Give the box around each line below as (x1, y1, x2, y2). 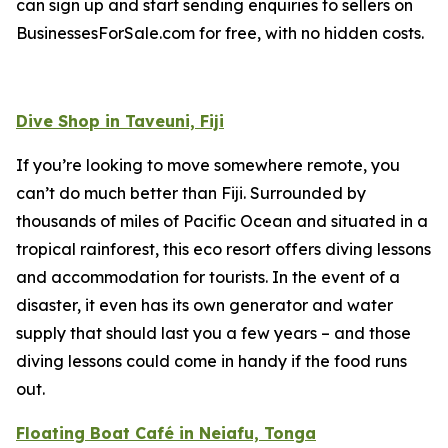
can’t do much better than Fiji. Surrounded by (16, 183, 366, 203)
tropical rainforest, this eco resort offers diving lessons (16, 239, 431, 259)
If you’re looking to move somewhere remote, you (16, 155, 400, 175)
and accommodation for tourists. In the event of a (16, 267, 400, 287)
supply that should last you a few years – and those (16, 323, 411, 343)
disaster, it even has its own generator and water (16, 295, 393, 315)
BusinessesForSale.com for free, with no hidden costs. (16, 23, 424, 43)
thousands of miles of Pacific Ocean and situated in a (16, 211, 428, 231)
